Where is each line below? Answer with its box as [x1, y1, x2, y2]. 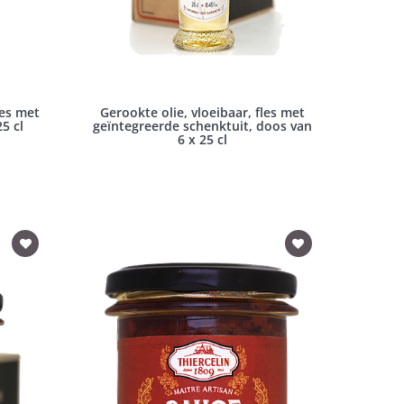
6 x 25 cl [178, 131, 228, 149]
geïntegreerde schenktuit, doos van [93, 117, 313, 135]
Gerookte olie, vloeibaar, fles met [100, 104, 306, 122]
